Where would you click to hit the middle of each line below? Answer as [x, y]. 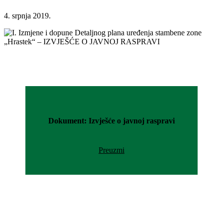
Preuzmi [111, 150]
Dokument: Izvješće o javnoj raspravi [111, 121]
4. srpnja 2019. [27, 15]
